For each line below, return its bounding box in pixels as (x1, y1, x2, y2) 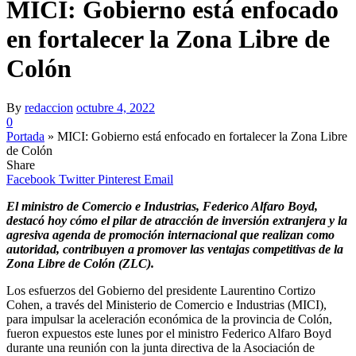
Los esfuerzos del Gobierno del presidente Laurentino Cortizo (6, 283, 315, 297)
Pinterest (98, 172, 141, 186)
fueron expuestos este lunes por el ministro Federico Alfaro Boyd (6, 326, 331, 340)
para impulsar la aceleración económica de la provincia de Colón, (6, 311, 332, 326)
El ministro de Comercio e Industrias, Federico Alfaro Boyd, (6, 199, 318, 213)
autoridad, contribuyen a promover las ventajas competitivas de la (6, 242, 343, 256)
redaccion (25, 100, 73, 114)
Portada (6, 129, 44, 143)
